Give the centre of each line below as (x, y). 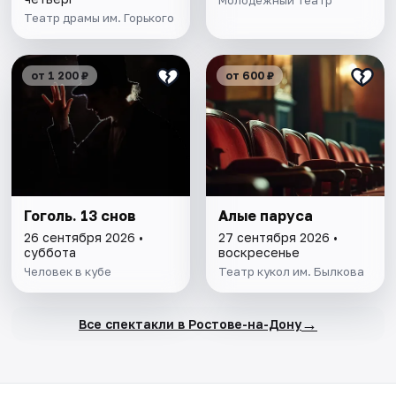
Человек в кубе (68, 272)
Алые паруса (265, 216)
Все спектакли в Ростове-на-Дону (190, 324)
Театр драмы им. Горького (99, 18)
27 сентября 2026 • (278, 238)
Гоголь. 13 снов (80, 216)
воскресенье (259, 253)
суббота (50, 253)
